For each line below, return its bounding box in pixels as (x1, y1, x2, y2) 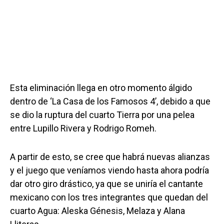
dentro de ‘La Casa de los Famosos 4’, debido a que (10, 95, 210, 106)
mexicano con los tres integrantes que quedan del (10, 191, 208, 202)
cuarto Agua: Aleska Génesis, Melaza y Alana (10, 205, 185, 216)
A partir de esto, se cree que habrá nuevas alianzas (10, 151, 210, 162)
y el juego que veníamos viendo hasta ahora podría (10, 164, 209, 175)
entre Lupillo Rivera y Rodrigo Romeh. (10, 122, 158, 133)
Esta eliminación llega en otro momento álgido (10, 82, 192, 93)
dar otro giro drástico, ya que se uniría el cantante (10, 178, 203, 189)
